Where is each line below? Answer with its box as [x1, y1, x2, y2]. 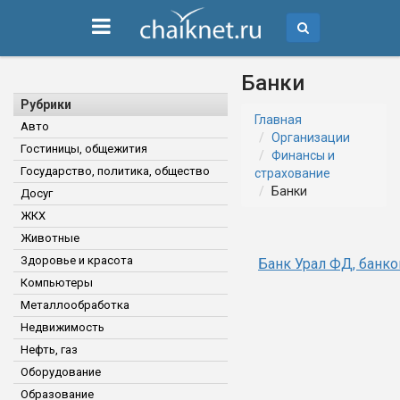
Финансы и [271, 148, 335, 162]
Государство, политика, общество [21, 164, 210, 178]
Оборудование [21, 365, 101, 379]
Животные [21, 231, 79, 245]
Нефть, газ [21, 343, 78, 356]
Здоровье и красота [21, 254, 133, 267]
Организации [271, 130, 350, 145]
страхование [254, 166, 330, 180]
